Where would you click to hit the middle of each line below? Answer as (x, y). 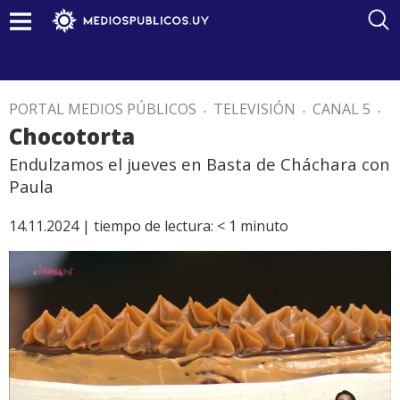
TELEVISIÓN (254, 109)
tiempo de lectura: (154, 226)
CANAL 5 (342, 109)
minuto (264, 226)
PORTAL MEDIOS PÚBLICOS (103, 109)
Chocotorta (72, 136)
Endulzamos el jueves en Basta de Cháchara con (200, 164)
